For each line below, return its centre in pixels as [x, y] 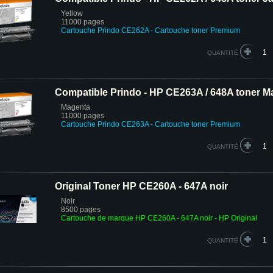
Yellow [72, 13]
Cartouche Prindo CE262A [105, 30]
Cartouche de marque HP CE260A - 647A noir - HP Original [159, 218]
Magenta [76, 107]
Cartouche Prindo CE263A [105, 124]
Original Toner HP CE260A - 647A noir [141, 186]
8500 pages [81, 210]
